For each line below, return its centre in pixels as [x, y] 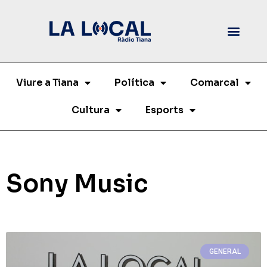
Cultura [91, 110]
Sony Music [77, 184]
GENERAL [225, 252]
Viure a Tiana [47, 82]
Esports [164, 110]
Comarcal [215, 82]
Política [134, 82]
